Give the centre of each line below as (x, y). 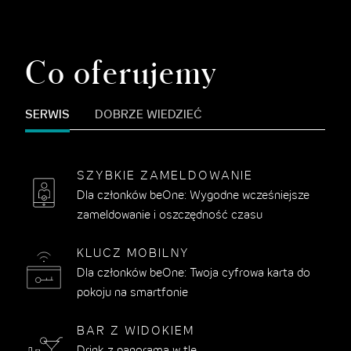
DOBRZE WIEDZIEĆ (149, 116)
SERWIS (48, 116)
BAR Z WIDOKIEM (136, 332)
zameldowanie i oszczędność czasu (170, 216)
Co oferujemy (121, 72)
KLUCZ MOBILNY (134, 254)
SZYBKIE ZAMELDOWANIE (165, 177)
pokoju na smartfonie (133, 293)
